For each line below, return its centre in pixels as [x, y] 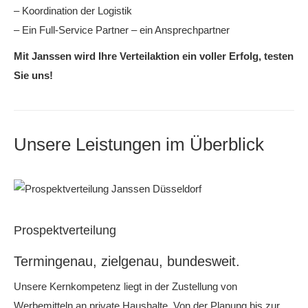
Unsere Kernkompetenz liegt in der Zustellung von [125, 286]
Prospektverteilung [65, 230]
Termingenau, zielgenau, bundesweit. [127, 261]
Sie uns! [33, 75]
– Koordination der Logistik [73, 11]
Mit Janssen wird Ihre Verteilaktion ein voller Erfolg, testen [154, 56]
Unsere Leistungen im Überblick [139, 144]
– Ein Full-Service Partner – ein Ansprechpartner [122, 30]
